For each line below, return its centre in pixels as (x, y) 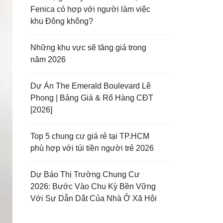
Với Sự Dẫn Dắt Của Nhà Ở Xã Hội (94, 198)
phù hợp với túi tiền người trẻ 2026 (92, 148)
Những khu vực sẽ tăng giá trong (88, 48)
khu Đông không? (62, 21)
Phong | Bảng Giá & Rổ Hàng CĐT (92, 98)
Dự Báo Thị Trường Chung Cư (85, 174)
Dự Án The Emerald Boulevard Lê (91, 86)
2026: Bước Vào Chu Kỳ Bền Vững (93, 186)
